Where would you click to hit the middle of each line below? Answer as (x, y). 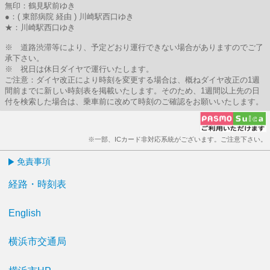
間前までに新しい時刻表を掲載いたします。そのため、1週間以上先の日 (132, 91)
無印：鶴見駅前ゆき (40, 6)
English (25, 213)
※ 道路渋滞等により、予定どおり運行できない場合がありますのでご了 (134, 47)
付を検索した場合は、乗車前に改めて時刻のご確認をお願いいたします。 (134, 102)
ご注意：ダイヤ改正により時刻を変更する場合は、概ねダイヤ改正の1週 (132, 80)
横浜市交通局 (37, 241)
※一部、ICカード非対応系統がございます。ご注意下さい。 (177, 139)
